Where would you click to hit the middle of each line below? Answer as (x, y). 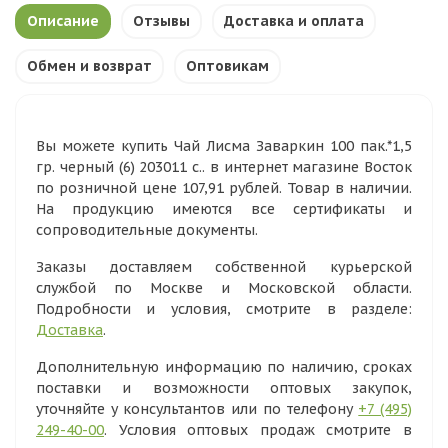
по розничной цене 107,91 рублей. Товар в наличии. (224, 188)
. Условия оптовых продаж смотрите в (258, 430)
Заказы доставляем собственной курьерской (224, 267)
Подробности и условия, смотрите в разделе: (224, 309)
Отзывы (161, 21)
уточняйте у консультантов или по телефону (197, 409)
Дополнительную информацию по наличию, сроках (224, 367)
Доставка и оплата (294, 21)
